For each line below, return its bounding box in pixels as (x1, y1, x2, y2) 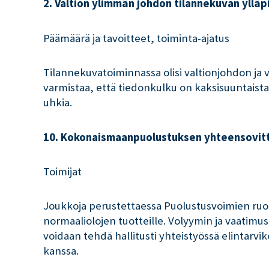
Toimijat (43, 164, 82, 178)
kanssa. (43, 244, 79, 258)
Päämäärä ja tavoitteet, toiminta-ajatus (43, 31, 229, 45)
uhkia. (43, 95, 72, 110)
